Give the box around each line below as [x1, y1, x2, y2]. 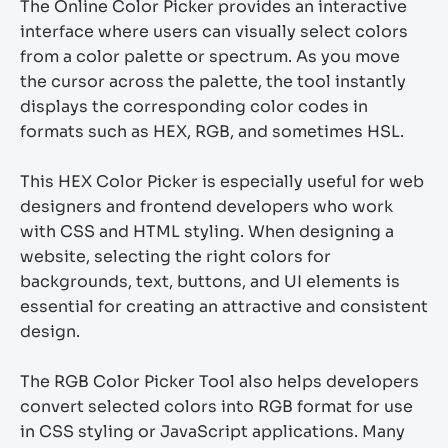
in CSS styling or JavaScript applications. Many [20, 421, 405, 442]
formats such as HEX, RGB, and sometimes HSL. [20, 121, 404, 142]
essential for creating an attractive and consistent [20, 296, 428, 317]
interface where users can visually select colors [20, 21, 408, 42]
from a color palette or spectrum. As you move [20, 46, 400, 67]
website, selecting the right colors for [20, 246, 331, 267]
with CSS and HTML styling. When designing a [20, 221, 394, 242]
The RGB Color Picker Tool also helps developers [20, 371, 419, 392]
